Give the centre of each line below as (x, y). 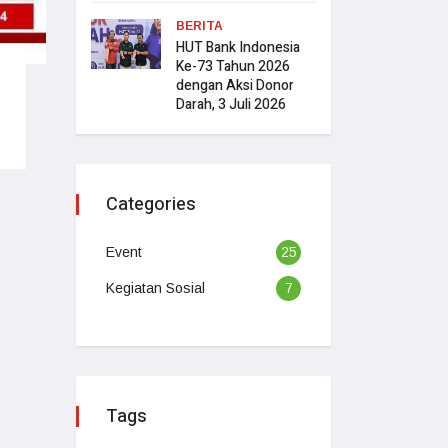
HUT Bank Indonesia (238, 47)
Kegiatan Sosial (155, 287)
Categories (151, 204)
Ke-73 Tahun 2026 (233, 66)
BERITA (199, 25)
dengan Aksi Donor (235, 85)
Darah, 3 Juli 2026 (231, 104)
